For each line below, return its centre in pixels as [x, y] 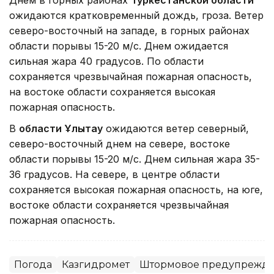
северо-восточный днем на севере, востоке [120, 143]
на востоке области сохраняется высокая [112, 91]
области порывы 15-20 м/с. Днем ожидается [119, 46]
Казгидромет [96, 264]
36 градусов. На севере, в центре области [114, 174]
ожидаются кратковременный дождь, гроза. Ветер [136, 15]
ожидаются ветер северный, [176, 128]
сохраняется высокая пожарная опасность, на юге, [136, 189]
